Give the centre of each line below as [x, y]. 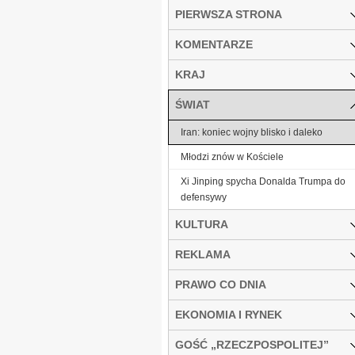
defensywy [204, 197]
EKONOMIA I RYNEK [229, 314]
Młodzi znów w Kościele [232, 157]
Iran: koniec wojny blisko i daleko [252, 132]
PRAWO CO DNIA [221, 284]
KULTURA [202, 224]
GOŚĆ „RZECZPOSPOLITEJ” [252, 344]
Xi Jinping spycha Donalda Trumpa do [263, 181]
